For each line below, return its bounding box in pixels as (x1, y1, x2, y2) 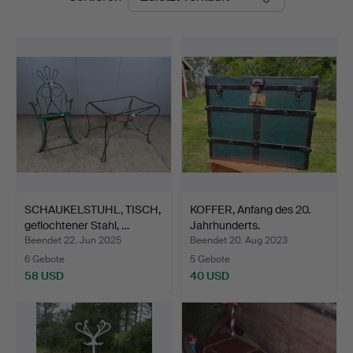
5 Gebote (190, 252, 230, 266)
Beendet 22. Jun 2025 (24, 233, 121, 247)
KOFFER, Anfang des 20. (190, 202, 310, 217)
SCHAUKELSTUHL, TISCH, (24, 202, 161, 217)
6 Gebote (24, 252, 65, 266)
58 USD (24, 268, 64, 283)
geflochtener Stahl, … (24, 217, 129, 232)
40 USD (190, 268, 229, 283)
